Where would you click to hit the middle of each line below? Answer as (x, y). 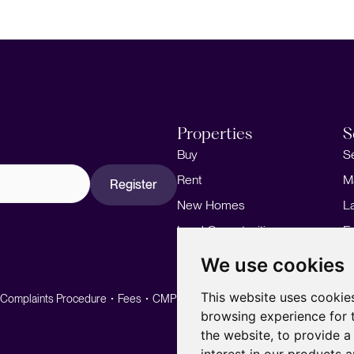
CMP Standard (222, 298)
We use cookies (273, 265)
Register (134, 184)
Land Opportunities (228, 230)
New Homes (211, 205)
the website (235, 335)
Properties (215, 133)
